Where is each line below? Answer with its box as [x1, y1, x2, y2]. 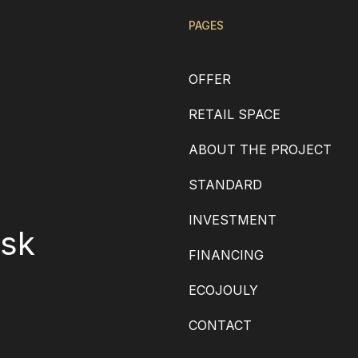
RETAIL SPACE [189, 105, 280, 122]
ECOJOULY [189, 281, 258, 298]
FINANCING [189, 246, 264, 263]
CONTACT [189, 316, 252, 333]
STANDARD [189, 176, 262, 193]
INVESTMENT [189, 211, 276, 228]
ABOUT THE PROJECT [189, 141, 332, 157]
